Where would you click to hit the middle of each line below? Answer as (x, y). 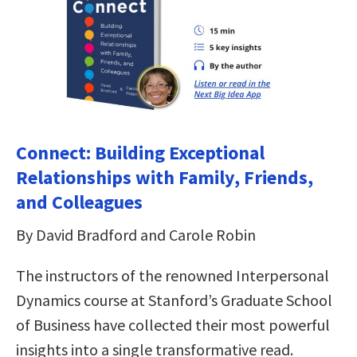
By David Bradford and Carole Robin (136, 235)
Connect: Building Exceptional (140, 153)
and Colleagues (79, 202)
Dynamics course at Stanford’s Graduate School (174, 300)
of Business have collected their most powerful (173, 325)
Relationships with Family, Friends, (165, 178)
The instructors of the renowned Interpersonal (173, 276)
